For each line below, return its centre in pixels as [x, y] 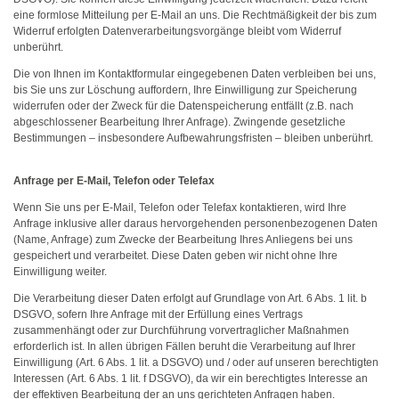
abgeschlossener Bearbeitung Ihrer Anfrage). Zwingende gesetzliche [179, 122]
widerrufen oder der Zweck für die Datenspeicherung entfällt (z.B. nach [183, 106]
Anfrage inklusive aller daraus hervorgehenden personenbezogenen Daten [195, 224]
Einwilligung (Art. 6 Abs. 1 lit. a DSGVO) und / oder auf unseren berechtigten [196, 362]
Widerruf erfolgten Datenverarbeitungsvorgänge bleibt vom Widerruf [177, 31]
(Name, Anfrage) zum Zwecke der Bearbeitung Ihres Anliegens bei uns [183, 240]
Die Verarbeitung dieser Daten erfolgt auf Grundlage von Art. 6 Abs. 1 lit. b [190, 298]
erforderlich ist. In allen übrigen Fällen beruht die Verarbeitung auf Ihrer [184, 346]
